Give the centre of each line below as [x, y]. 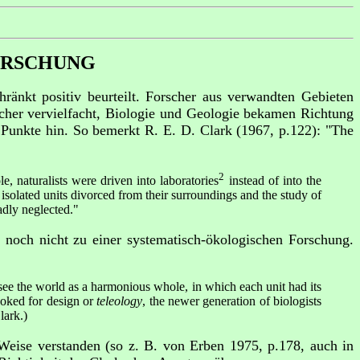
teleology [118, 301]
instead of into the [273, 181]
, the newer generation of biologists [232, 301]
